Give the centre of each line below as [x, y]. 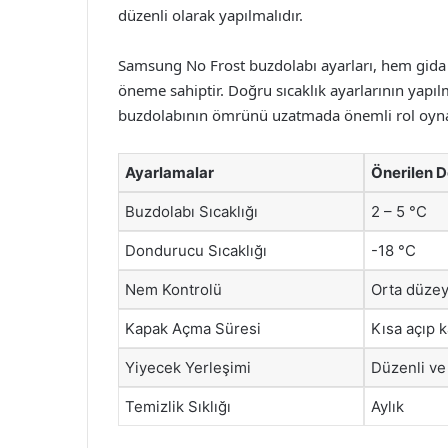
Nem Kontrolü [173, 289]
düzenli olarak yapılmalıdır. [210, 15]
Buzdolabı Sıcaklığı [191, 211]
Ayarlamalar [169, 172]
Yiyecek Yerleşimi [188, 367]
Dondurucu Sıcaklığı [196, 250]
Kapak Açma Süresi [193, 328]
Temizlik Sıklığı [178, 406]
